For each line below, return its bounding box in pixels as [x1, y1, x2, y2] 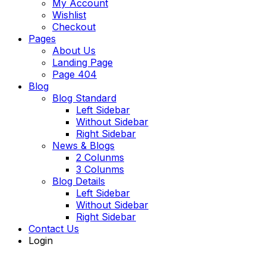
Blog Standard [52, 91, 116, 104]
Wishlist [52, 8, 86, 21]
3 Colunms [76, 163, 124, 175]
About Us [52, 44, 96, 56]
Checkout [52, 20, 96, 33]
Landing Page [52, 56, 113, 68]
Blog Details [52, 175, 105, 187]
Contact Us [28, 222, 79, 235]
